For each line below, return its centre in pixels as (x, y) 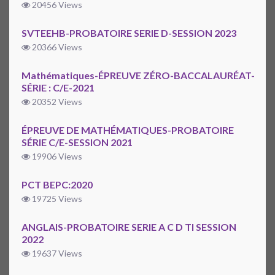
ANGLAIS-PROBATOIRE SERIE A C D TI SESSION (129, 227)
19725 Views (56, 199)
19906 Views (56, 157)
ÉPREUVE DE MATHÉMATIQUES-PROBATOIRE (128, 130)
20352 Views (56, 102)
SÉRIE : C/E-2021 (58, 88)
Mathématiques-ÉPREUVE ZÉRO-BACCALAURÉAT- (138, 76)
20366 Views (56, 47)
